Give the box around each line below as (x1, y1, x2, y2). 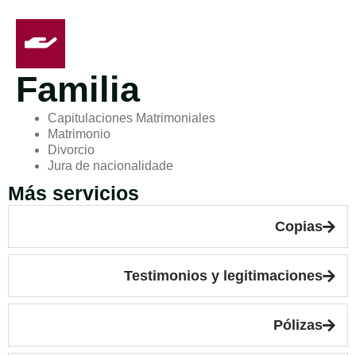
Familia (16, 69, 140, 110)
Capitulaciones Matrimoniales (48, 111, 215, 125)
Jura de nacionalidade (48, 159, 173, 172)
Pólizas (273, 317, 323, 333)
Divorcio (48, 143, 95, 157)
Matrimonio (48, 127, 110, 141)
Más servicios (8, 182, 139, 204)
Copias (275, 219, 323, 234)
